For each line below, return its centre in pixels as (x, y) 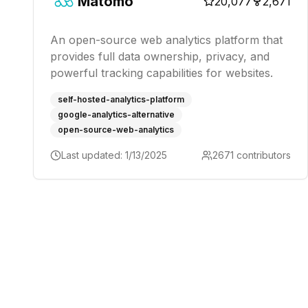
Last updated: (93, 155)
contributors (262, 155)
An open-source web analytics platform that (166, 40)
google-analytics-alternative (116, 114)
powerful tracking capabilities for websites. (162, 73)
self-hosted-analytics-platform (121, 99)
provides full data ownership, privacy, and (160, 56)
